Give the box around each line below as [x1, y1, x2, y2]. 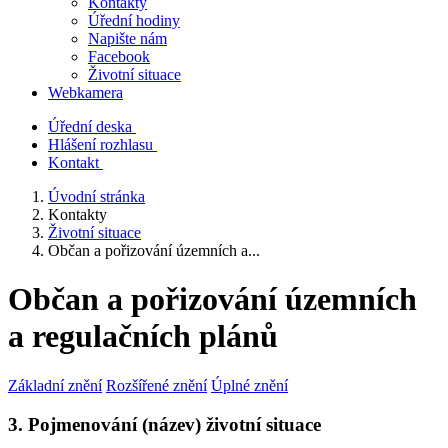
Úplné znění [211, 376, 288, 394]
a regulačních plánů [8, 318, 278, 355]
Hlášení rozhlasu [48, 136, 153, 153]
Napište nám [88, 30, 167, 47]
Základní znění [8, 376, 102, 394]
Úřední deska [48, 118, 132, 135]
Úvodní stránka [48, 188, 145, 205]
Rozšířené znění [106, 376, 207, 394]
